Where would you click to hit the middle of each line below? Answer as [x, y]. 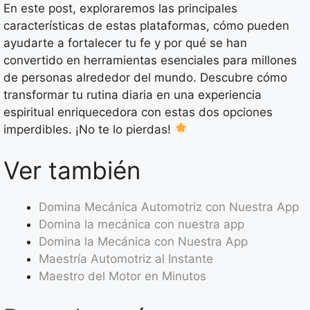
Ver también [72, 171]
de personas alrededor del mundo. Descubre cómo [145, 77]
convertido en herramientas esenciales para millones [150, 60]
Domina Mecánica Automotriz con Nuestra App [169, 207]
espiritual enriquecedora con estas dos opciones [138, 112]
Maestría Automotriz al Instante [126, 259]
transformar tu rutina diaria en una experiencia [133, 94]
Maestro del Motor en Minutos [122, 276]
